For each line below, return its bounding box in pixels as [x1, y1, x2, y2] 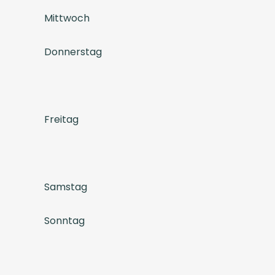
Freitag [44, 112, 79, 126]
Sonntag [44, 213, 85, 228]
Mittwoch [44, 10, 90, 25]
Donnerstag [44, 44, 102, 59]
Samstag [44, 179, 87, 194]
